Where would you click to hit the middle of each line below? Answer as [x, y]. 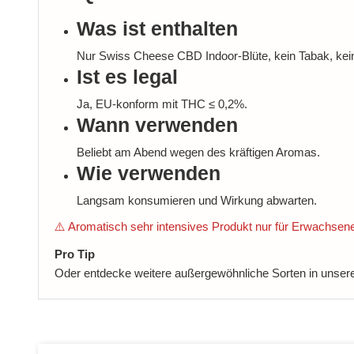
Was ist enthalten [157, 29]
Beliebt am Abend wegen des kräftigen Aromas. [198, 153]
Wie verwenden [148, 174]
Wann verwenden [157, 126]
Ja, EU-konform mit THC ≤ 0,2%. [162, 104]
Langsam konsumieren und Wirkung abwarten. [196, 201]
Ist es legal [127, 77]
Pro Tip [74, 254]
